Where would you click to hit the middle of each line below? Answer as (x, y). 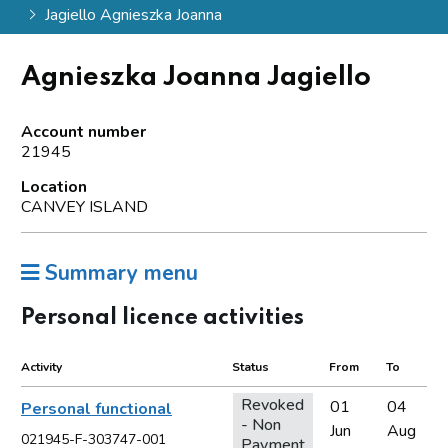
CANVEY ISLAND (84, 206)
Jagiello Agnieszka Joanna (133, 14)
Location (54, 186)
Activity (41, 366)
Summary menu (118, 272)
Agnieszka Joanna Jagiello (196, 77)
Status (250, 366)
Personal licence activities (162, 317)
